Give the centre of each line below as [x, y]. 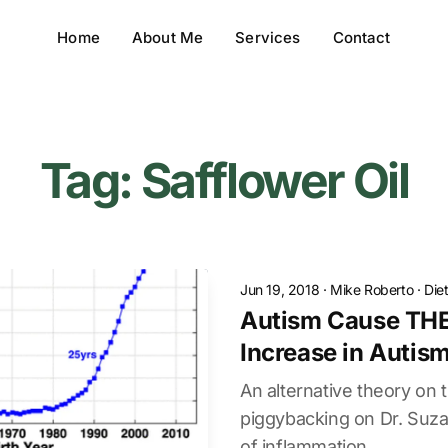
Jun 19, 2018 [280, 289]
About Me [167, 37]
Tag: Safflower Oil [224, 180]
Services [268, 37]
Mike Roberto [372, 289]
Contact [361, 37]
